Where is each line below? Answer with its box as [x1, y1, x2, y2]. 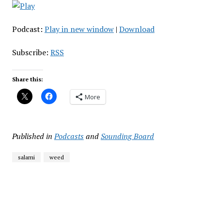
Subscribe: [12, 47, 50, 58]
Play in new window [44, 24, 114, 34]
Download [119, 24, 155, 34]
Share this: [12, 76, 43, 83]
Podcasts [54, 131, 84, 141]
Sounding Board [100, 131, 154, 141]
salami [17, 154, 35, 161]
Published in [12, 131, 52, 141]
